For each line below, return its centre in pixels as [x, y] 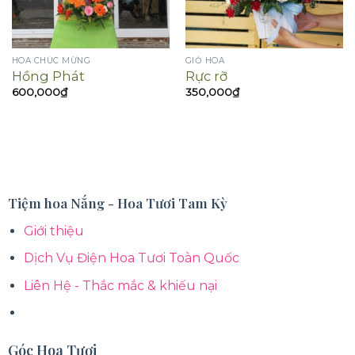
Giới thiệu [54, 231]
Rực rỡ [206, 76]
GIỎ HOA [205, 61]
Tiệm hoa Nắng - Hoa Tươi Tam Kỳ [117, 202]
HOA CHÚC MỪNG [51, 61]
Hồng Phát [48, 76]
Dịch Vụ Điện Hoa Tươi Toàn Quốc [132, 258]
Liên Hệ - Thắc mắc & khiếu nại [121, 285]
